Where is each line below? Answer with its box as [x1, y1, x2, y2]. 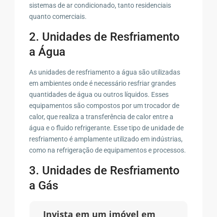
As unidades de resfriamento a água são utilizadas [29, 68, 181, 76]
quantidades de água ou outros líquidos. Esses [29, 90, 169, 98]
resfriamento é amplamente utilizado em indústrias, [29, 135, 183, 143]
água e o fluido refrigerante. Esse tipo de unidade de [29, 124, 184, 132]
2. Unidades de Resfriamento [29, 30, 180, 44]
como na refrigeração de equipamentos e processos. [29, 146, 186, 154]
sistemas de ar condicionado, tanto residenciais [29, 1, 171, 9]
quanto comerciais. [29, 12, 87, 20]
